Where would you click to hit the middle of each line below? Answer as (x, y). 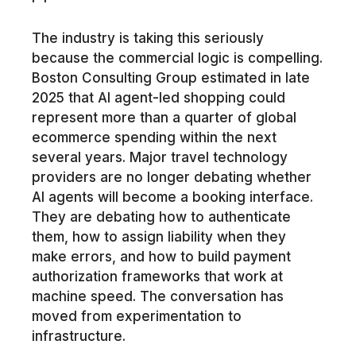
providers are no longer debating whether (171, 178)
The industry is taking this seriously (147, 39)
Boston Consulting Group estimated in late (170, 78)
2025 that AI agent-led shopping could (158, 98)
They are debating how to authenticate (161, 217)
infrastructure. (78, 337)
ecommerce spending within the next (154, 138)
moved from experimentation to (136, 317)
